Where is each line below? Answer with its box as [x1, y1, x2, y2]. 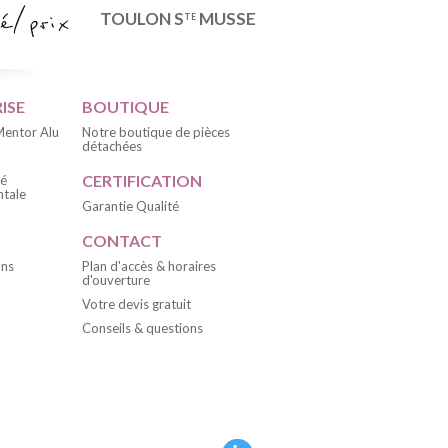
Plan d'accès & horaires [82, 257, 216, 274]
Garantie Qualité [82, 197, 179, 214]
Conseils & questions [82, 319, 203, 336]
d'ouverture [82, 271, 150, 288]
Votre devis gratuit [82, 295, 191, 312]
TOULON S [100, 7, 184, 29]
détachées [82, 137, 142, 154]
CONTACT [82, 230, 162, 250]
